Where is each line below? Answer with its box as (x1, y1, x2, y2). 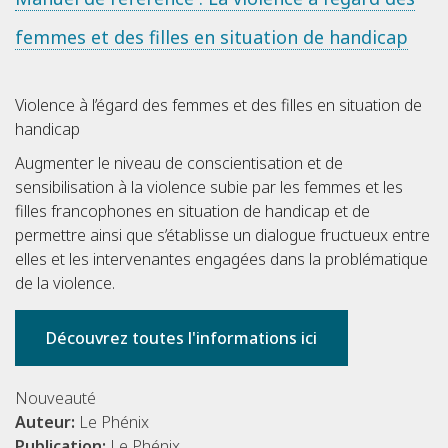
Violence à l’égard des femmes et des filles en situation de (15, 94, 422, 117)
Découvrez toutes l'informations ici (46, 327, 317, 350)
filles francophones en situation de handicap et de (15, 200, 370, 223)
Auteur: (15, 411, 79, 434)
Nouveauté (15, 387, 96, 410)
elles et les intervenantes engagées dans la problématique (15, 248, 428, 271)
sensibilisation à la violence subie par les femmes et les (15, 176, 403, 199)
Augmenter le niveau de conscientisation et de (15, 152, 343, 175)
